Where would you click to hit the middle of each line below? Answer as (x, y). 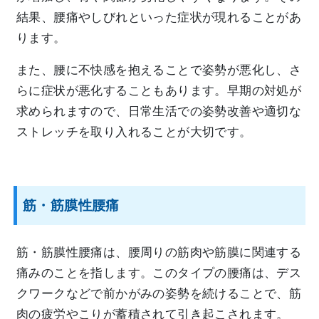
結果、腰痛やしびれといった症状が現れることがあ (159, 18)
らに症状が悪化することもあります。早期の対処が (159, 91)
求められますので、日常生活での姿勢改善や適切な (159, 112)
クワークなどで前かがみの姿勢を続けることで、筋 (159, 294)
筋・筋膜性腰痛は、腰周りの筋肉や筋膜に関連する (159, 253)
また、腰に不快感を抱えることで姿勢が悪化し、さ (159, 70)
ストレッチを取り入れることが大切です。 (134, 132)
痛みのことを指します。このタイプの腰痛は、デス (159, 273)
